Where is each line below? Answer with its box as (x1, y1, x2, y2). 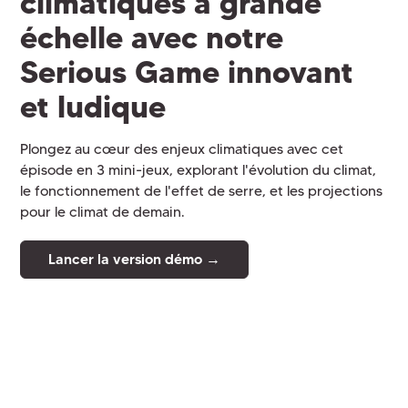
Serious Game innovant (20, 53, 354, 91)
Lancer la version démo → (47, 250, 220, 269)
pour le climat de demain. (20, 202, 186, 220)
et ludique (20, 87, 167, 126)
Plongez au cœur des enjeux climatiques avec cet (20, 139, 344, 158)
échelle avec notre (20, 18, 284, 56)
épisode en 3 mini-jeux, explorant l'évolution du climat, (20, 160, 377, 178)
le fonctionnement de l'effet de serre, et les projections (20, 181, 383, 199)
